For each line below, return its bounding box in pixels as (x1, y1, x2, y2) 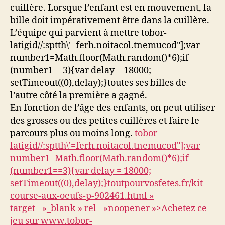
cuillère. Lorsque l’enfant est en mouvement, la (10, 2, 211, 14)
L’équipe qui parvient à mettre (10, 27, 141, 39)
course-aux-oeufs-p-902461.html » (10, 190, 154, 202)
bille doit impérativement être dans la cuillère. (10, 15, 209, 27)
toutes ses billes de (107, 77, 186, 89)
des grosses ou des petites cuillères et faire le (10, 115, 199, 127)
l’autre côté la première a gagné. (10, 90, 147, 102)
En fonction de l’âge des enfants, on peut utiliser (10, 102, 215, 115)
